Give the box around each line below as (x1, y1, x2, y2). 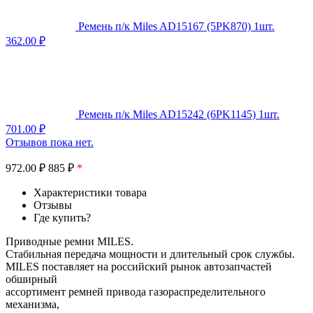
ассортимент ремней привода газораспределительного (6, 285, 265, 298)
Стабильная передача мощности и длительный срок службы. (6, 247, 295, 260)
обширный (6, 272, 57, 285)
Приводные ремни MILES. (6, 235, 133, 247)
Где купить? (34, 211, 91, 224)
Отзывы (34, 198, 72, 211)
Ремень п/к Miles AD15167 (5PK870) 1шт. (78, 20, 275, 32)
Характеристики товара (34, 186, 147, 198)
